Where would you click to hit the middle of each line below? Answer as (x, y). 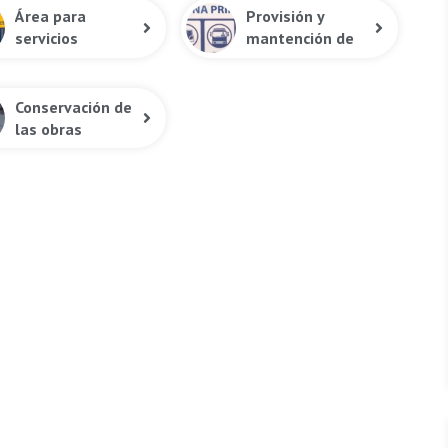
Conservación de (73, 106)
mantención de (300, 38)
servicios (46, 38)
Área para (50, 16)
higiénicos (50, 60)
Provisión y (285, 16)
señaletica (284, 60)
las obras (48, 128)
